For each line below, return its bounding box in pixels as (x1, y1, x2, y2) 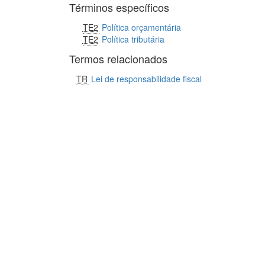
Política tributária (101, 33, 164, 45)
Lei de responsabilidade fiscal (91, 73, 202, 85)
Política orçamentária (101, 21, 181, 33)
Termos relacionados (69, 51, 167, 66)
